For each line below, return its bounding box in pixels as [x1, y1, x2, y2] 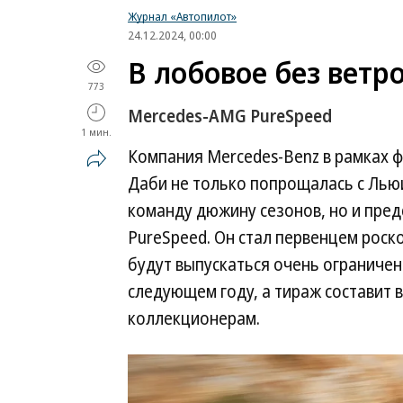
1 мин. [81, 125, 112, 139]
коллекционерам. [128, 307, 260, 330]
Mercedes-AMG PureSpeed [128, 104, 332, 128]
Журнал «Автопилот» [128, 8, 237, 24]
